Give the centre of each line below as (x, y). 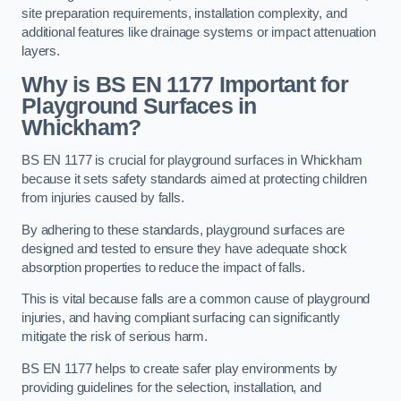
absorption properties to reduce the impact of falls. (165, 267)
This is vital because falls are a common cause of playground (196, 299)
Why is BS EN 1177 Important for (185, 84)
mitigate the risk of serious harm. (116, 337)
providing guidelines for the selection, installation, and (171, 387)
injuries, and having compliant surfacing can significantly (181, 318)
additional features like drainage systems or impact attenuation (199, 33)
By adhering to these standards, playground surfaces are (183, 230)
